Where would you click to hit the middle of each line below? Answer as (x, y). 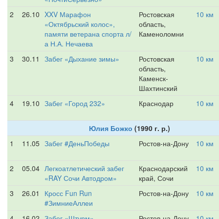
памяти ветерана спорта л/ (88, 34)
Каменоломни (161, 34)
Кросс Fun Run (68, 193)
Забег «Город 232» (75, 103)
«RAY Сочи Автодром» (81, 178)
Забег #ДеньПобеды (77, 143)
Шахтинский (158, 88)
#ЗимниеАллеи (69, 203)
